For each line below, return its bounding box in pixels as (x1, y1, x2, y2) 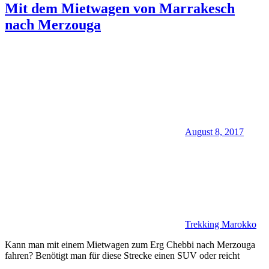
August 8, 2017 (185, 127, 244, 138)
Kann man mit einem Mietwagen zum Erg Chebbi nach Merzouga (5, 240, 255, 250)
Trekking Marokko (185, 219, 256, 230)
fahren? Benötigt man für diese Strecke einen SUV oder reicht (5, 250, 240, 261)
